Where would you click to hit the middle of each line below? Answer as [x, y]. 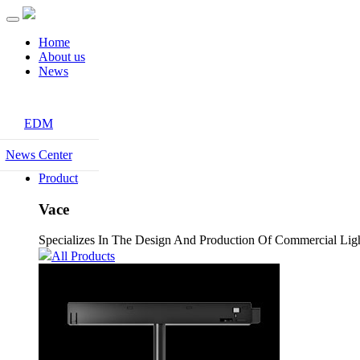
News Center [39, 155]
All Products [83, 256]
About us [62, 57]
